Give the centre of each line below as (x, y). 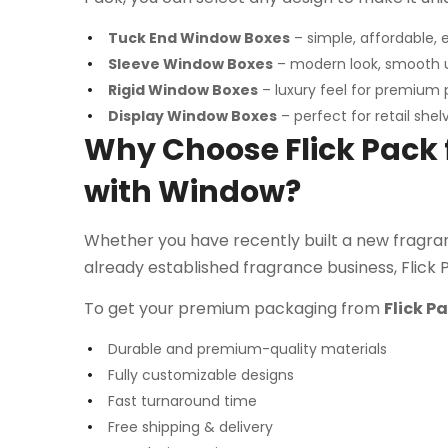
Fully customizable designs (201, 374)
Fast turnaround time (182, 400)
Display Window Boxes (192, 115)
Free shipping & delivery (190, 426)
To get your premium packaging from (234, 308)
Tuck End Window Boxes (199, 37)
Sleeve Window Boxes (190, 63)
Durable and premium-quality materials (247, 348)
